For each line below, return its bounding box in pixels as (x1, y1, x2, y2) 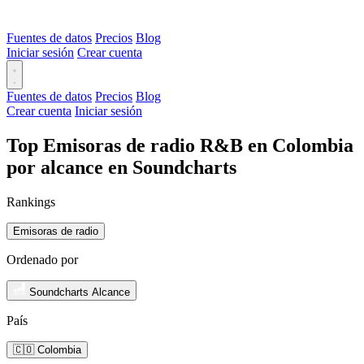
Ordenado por (6, 252, 78, 266)
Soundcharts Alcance (29, 285, 130, 298)
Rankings (6, 194, 55, 209)
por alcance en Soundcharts (6, 156, 236, 178)
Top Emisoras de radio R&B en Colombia (6, 134, 353, 156)
